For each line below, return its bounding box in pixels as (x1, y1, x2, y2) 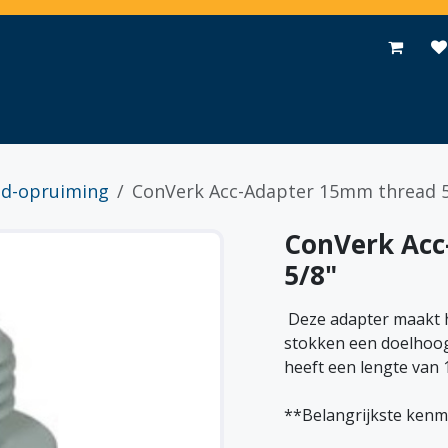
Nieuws (277, 36, 333, 59)
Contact (349, 36, 407, 59)
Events (211, 36, 261, 59)
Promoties (117, 36, 195, 59)
